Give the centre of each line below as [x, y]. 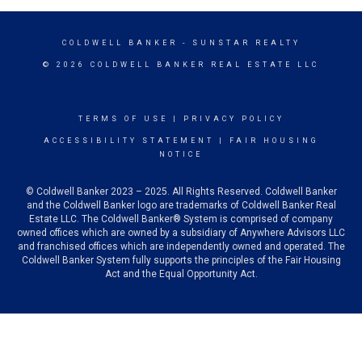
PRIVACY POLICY [234, 119]
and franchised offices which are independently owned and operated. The [181, 246]
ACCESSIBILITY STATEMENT [128, 141]
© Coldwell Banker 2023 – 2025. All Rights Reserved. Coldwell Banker [181, 192]
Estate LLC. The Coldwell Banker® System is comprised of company [181, 219]
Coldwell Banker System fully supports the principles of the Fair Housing [181, 260]
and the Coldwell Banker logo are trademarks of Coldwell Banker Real [181, 205]
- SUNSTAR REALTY [239, 43]
